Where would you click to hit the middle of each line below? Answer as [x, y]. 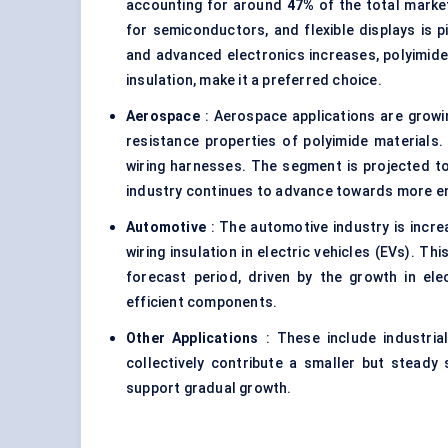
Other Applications [192, 338]
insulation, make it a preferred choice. [254, 80]
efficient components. [202, 302]
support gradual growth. [209, 388]
